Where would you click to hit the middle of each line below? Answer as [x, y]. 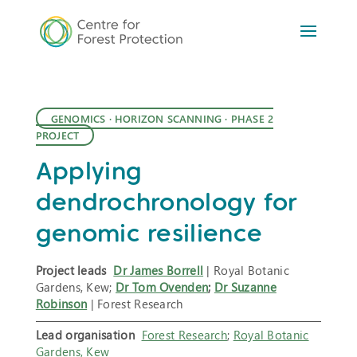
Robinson [61, 304]
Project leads [71, 271]
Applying [89, 171]
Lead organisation [85, 335]
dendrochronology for [167, 202]
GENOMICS [78, 119]
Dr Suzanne [245, 287]
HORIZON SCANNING [169, 119]
